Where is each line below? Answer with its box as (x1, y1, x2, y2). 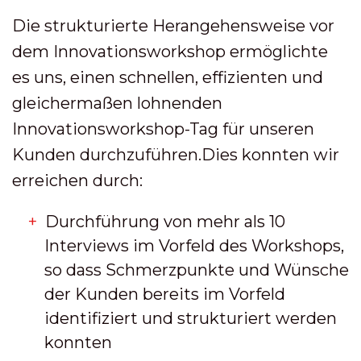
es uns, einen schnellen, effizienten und (12, 67, 323, 87)
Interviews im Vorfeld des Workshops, (44, 235, 344, 255)
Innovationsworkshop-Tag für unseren (12, 118, 314, 139)
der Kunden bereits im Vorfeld (44, 284, 285, 304)
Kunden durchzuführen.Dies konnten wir (12, 144, 339, 164)
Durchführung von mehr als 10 (45, 211, 285, 231)
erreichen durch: (12, 170, 143, 190)
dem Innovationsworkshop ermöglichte (12, 41, 328, 61)
